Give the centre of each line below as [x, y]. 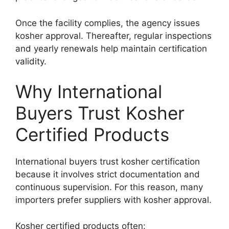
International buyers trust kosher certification [108, 162]
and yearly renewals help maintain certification [111, 48]
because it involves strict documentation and [108, 175]
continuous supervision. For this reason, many [109, 187]
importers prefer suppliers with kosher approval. [113, 200]
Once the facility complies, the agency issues [108, 23]
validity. [31, 61]
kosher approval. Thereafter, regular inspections [113, 36]
